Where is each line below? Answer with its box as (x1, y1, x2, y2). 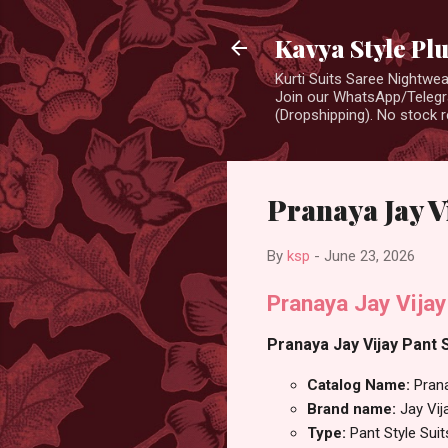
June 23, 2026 (324, 247, 415, 265)
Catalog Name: (307, 376, 414, 395)
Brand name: (307, 400, 400, 419)
